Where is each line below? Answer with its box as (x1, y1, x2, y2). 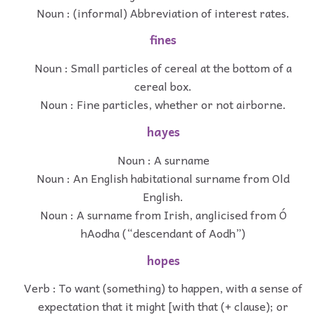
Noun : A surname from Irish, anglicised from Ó (39, 205, 287, 224)
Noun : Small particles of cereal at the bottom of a (34, 58, 292, 77)
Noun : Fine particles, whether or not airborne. (40, 95, 286, 114)
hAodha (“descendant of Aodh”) (81, 223, 245, 242)
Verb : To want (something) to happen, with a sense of (24, 278, 302, 297)
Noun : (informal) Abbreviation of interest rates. (37, 3, 290, 22)
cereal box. (134, 77, 192, 96)
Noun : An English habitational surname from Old (37, 168, 290, 187)
